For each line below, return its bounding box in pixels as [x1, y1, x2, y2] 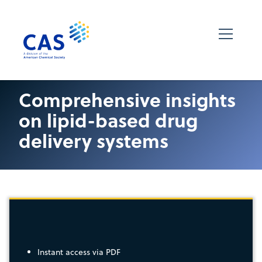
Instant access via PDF [37, 246, 120, 258]
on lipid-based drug [19, 106, 198, 133]
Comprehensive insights [19, 85, 236, 113]
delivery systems [19, 126, 168, 154]
